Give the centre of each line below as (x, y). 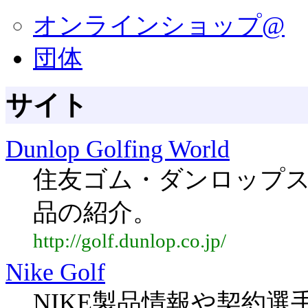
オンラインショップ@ (159, 26)
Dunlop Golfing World (118, 150)
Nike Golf (55, 273)
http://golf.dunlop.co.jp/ (130, 241)
